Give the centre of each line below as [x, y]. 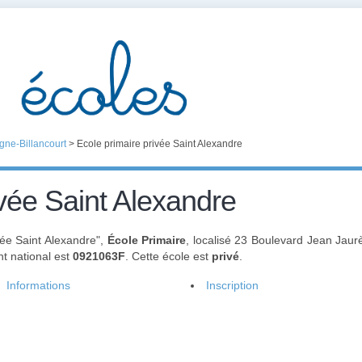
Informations [38, 285]
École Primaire [147, 240]
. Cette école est [168, 256]
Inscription [232, 285]
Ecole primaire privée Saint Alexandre [160, 144]
